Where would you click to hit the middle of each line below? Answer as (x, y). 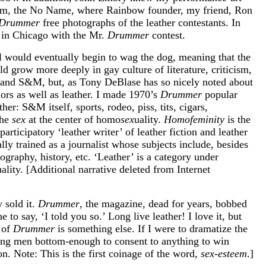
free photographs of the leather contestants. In (140, 22)
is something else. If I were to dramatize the (151, 228)
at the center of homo (73, 119)
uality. (149, 119)
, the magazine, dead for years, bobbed (163, 203)
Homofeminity (194, 119)
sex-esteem (224, 253)
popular (220, 94)
